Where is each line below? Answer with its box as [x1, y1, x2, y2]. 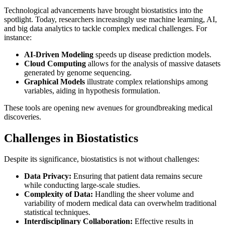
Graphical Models [24, 77, 85, 86]
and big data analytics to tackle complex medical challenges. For [4, 24, 207, 33]
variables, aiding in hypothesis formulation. [24, 86, 160, 95]
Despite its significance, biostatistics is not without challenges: [4, 155, 199, 164]
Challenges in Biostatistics [4, 131, 138, 145]
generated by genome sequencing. [24, 68, 132, 77]
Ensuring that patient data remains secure [71, 172, 202, 181]
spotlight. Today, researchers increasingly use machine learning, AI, [4, 15, 217, 24]
